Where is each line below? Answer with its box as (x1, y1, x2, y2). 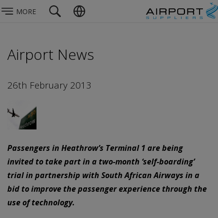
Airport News (7, 44, 94, 64)
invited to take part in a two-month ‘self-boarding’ (7, 156, 195, 167)
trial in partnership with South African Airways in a (7, 169, 200, 181)
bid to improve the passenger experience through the (7, 183, 207, 194)
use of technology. (7, 197, 75, 208)
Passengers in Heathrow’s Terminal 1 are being (7, 142, 183, 153)
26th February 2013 (7, 79, 91, 91)
